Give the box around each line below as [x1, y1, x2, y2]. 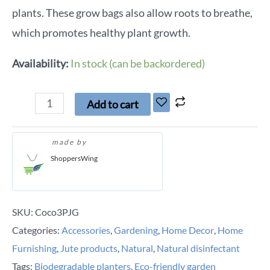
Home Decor [162, 224, 214, 236]
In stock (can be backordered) [71, 56, 205, 70]
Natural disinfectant [157, 242, 240, 254]
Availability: [12, 56, 69, 70]
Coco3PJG [35, 206, 79, 218]
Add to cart [87, 97, 139, 111]
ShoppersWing [51, 154, 98, 163]
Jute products [60, 242, 118, 254]
